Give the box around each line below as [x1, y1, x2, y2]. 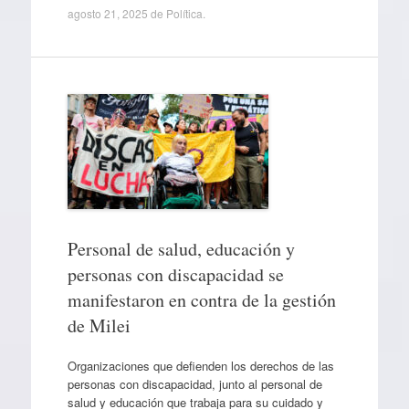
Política [165, 5, 203, 21]
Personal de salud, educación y [67, 236, 295, 261]
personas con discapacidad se [67, 262, 284, 287]
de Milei [67, 313, 131, 338]
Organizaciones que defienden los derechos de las [67, 356, 334, 374]
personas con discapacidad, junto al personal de [67, 374, 322, 393]
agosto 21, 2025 [67, 5, 148, 21]
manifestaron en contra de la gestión [67, 288, 336, 312]
